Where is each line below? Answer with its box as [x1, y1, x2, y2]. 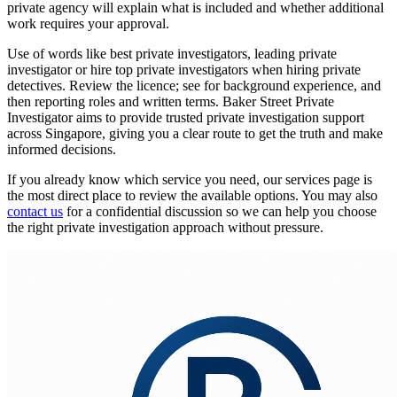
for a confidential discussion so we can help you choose [63, 203, 377, 219]
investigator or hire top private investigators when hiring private [7, 61, 361, 77]
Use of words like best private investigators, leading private [7, 45, 337, 61]
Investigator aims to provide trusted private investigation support [7, 109, 364, 125]
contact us [7, 203, 63, 219]
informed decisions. [7, 141, 116, 157]
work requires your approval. [7, 15, 169, 31]
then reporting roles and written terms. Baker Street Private [7, 93, 334, 109]
